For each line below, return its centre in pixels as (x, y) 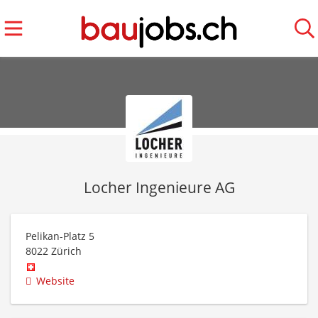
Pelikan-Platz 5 (60, 236)
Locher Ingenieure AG (159, 187)
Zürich (66, 251)
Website (55, 281)
